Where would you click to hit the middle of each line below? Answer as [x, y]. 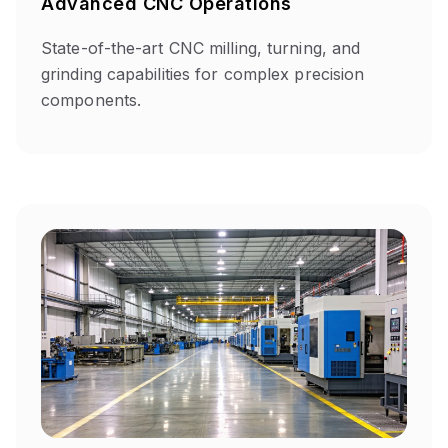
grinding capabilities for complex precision [203, 73]
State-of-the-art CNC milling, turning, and [201, 47]
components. [91, 99]
